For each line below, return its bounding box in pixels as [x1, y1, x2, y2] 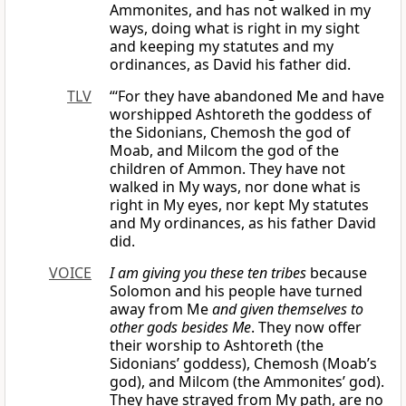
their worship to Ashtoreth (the [110, 335, 324, 356]
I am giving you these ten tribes [110, 263, 306, 284]
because [306, 263, 367, 284]
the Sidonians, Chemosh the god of [110, 122, 351, 143]
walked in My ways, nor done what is [110, 177, 361, 198]
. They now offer [251, 317, 362, 338]
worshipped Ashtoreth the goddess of [110, 104, 372, 125]
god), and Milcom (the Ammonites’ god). [110, 372, 384, 392]
